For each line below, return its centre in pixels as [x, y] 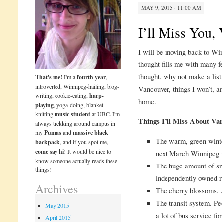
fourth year [91, 77]
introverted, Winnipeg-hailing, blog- [78, 86]
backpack [48, 142]
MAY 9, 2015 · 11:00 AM [171, 8]
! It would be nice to [88, 151]
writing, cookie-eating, [62, 95]
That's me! [49, 77]
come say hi [50, 151]
